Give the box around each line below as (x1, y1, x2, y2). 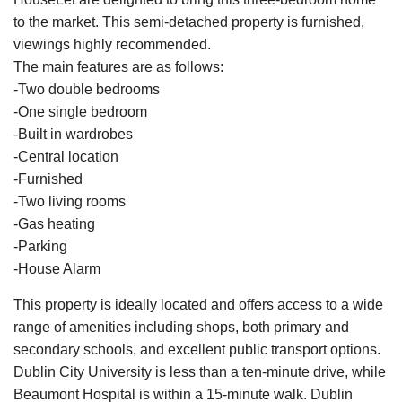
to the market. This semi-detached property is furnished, (13, 13, 364, 30)
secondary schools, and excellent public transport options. (13, 341, 380, 357)
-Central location (13, 148, 118, 164)
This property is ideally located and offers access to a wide (13, 296, 383, 312)
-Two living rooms (13, 193, 126, 209)
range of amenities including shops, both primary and (13, 319, 349, 335)
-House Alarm (13, 260, 100, 276)
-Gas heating (13, 215, 95, 232)
